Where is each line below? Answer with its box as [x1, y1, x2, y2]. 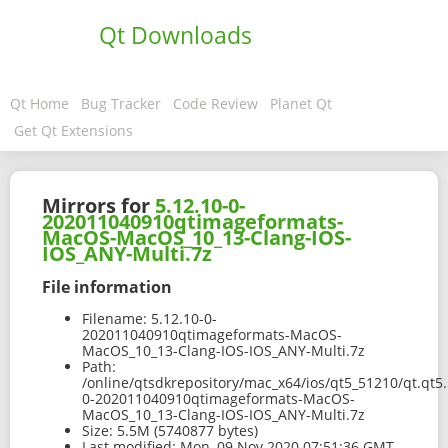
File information [42, 275, 172, 298]
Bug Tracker [81, 94, 161, 113]
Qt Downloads [99, 19, 252, 51]
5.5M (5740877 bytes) [113, 421, 258, 441]
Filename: [82, 309, 147, 329]
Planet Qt [270, 94, 332, 113]
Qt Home [10, 94, 69, 113]
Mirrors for [42, 192, 155, 220]
